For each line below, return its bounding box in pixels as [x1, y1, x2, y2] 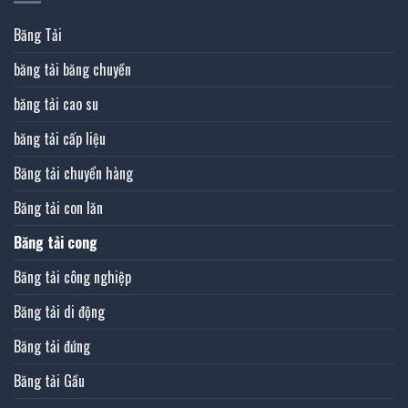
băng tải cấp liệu [14, 127, 106, 149]
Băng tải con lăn [14, 196, 103, 219]
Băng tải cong [14, 230, 97, 253]
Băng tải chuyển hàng [14, 161, 133, 184]
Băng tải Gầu [14, 369, 85, 392]
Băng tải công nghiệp [14, 265, 131, 288]
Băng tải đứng [14, 334, 90, 357]
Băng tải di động [14, 300, 105, 322]
